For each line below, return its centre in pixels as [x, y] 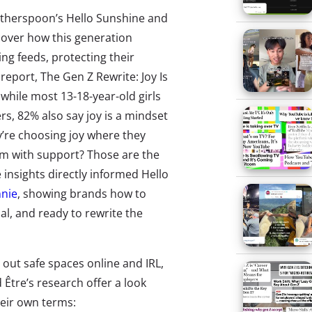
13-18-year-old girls [111, 96]
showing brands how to [85, 194]
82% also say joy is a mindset [91, 116]
